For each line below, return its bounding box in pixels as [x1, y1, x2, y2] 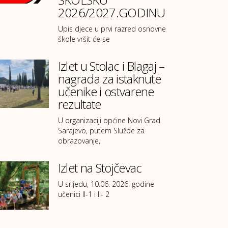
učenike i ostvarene [58, 83, 154, 100]
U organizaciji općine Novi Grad [58, 116, 160, 126]
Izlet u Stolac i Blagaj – [58, 58, 165, 75]
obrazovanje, [58, 136, 100, 146]
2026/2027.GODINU [58, 4, 165, 21]
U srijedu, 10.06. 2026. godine [58, 179, 154, 189]
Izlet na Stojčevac [58, 159, 142, 177]
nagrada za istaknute [58, 70, 161, 88]
